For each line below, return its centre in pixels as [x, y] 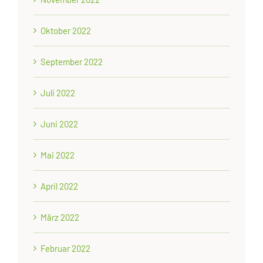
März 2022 [60, 217]
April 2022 [60, 186]
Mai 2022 [58, 155]
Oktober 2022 [66, 30]
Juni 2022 [60, 124]
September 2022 [72, 61]
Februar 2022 [66, 248]
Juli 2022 [58, 92]
